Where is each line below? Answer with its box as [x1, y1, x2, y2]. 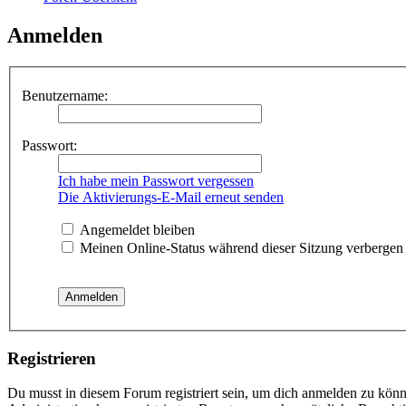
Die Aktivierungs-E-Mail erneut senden [58, 188, 284, 205]
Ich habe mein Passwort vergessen [58, 172, 254, 188]
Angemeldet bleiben [76, 221, 195, 237]
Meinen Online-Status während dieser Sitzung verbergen [76, 239, 403, 256]
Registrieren [7, 348, 96, 368]
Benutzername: [22, 87, 108, 103]
